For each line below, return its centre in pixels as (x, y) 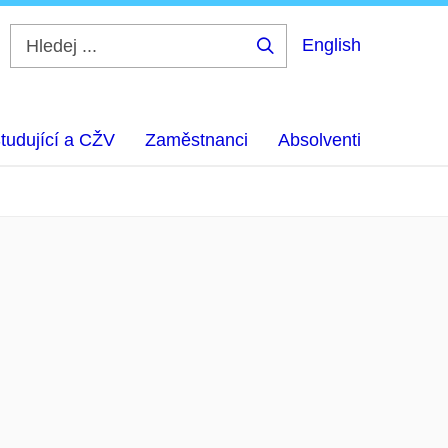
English (331, 45)
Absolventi (319, 140)
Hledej (296, 61)
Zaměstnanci (196, 140)
